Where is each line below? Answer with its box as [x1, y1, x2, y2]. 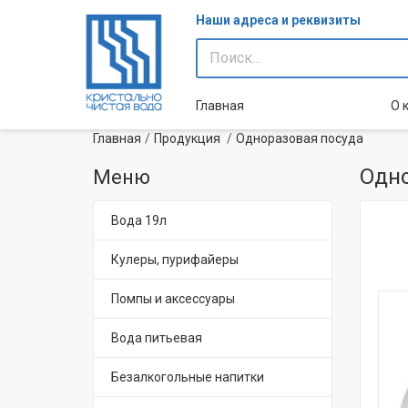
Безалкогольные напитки [111, 370, 264, 384]
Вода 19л [111, 213, 167, 228]
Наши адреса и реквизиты [195, 12, 361, 27]
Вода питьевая [111, 331, 202, 345]
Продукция [154, 131, 220, 146]
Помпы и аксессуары [111, 291, 235, 306]
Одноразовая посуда [236, 131, 363, 146]
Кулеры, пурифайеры [111, 252, 239, 267]
